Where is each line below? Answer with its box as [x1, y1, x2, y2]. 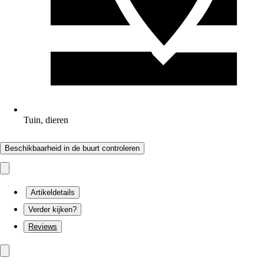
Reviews [28, 222, 57, 231]
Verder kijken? [28, 205, 77, 214]
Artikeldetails [31, 188, 75, 197]
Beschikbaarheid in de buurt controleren [5, 144, 140, 153]
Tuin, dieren [24, 115, 68, 125]
